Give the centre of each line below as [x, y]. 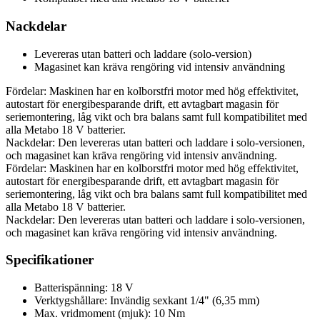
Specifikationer [50, 260]
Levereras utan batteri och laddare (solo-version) [143, 54]
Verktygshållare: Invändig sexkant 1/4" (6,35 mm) [147, 301]
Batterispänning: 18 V [84, 288]
